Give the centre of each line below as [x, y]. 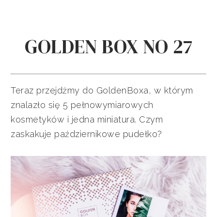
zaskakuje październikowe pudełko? [86, 134]
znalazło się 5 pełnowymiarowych [82, 105]
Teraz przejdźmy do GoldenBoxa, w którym [102, 90]
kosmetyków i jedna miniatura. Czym [87, 119]
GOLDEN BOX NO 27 [108, 46]
